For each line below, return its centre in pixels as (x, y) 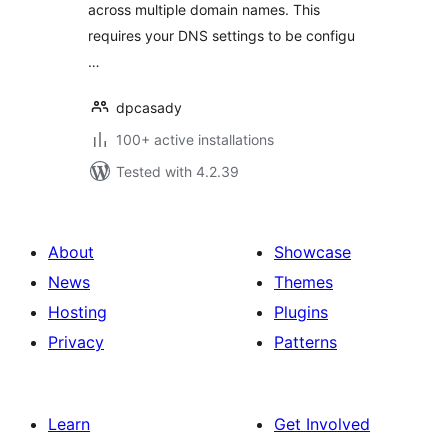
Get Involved (322, 424)
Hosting (77, 312)
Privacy (76, 342)
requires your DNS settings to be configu (221, 35)
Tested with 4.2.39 (177, 171)
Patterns (305, 342)
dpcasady (149, 107)
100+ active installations (195, 139)
